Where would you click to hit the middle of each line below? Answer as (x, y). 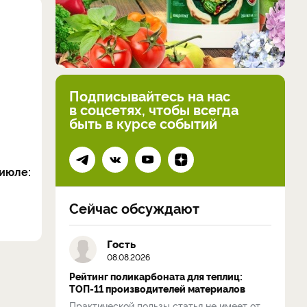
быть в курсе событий (143, 123)
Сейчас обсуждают (134, 208)
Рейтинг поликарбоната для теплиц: (156, 276)
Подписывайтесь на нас (150, 95)
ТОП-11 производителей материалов (157, 288)
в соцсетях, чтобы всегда (154, 109)
